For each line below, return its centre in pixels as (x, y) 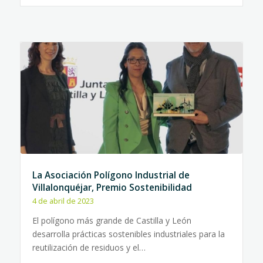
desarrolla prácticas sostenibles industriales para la (128, 234)
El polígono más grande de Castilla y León (112, 220)
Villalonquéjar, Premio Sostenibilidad (112, 188)
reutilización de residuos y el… (89, 247)
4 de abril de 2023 (63, 201)
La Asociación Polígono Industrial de (111, 175)
